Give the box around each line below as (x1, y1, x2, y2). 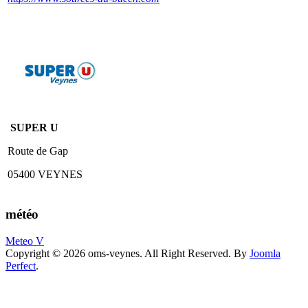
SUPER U (8, 122, 58, 134)
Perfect (5, 259, 36, 272)
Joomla (250, 247, 280, 259)
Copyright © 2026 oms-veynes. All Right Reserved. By (5, 247, 250, 259)
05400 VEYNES (8, 168, 82, 181)
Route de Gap (8, 145, 68, 157)
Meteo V (5, 234, 44, 247)
